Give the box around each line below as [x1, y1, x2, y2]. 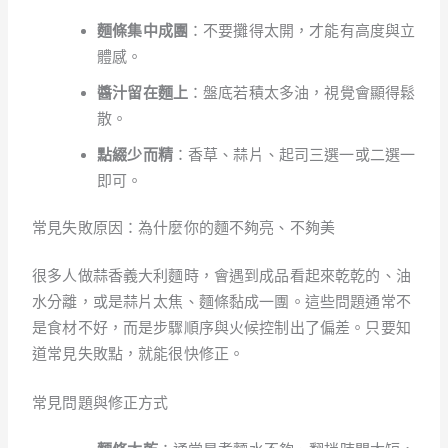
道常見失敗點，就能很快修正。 [32, 344, 245, 362]
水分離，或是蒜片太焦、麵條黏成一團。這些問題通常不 [32, 292, 411, 310]
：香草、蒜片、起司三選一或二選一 [172, 145, 416, 163]
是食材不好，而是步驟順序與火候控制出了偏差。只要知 [32, 318, 411, 336]
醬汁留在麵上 [97, 83, 188, 101]
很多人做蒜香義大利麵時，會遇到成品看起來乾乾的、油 [32, 266, 411, 284]
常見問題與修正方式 [32, 393, 169, 411]
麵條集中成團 [97, 21, 188, 39]
